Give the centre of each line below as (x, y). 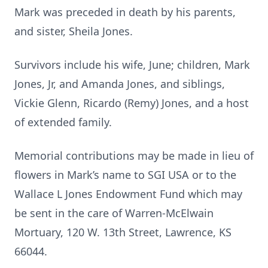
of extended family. (63, 122)
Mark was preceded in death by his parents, (125, 12)
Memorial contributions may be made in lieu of (134, 156)
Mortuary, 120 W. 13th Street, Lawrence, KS (123, 232)
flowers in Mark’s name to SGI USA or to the (127, 175)
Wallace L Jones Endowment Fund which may (128, 194)
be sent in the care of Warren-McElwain (114, 213)
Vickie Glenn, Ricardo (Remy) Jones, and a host (132, 103)
